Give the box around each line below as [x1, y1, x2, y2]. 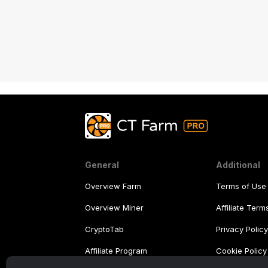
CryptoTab [85, 224, 124, 234]
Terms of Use [216, 181, 267, 191]
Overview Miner [85, 203, 144, 213]
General [85, 160, 119, 170]
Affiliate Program [85, 246, 147, 256]
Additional [216, 160, 261, 170]
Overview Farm [85, 181, 141, 191]
